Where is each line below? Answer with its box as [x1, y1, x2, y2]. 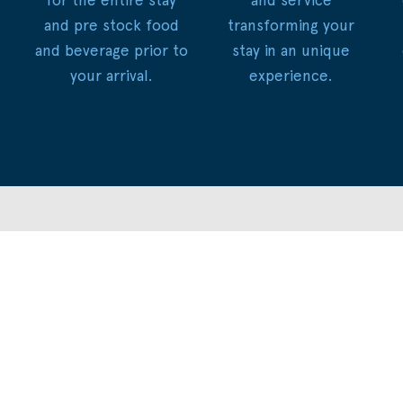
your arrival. [69, 66, 153, 85]
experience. [249, 66, 334, 85]
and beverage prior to [34, 40, 188, 59]
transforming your [228, 15, 355, 34]
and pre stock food [43, 15, 179, 34]
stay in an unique [232, 40, 351, 59]
